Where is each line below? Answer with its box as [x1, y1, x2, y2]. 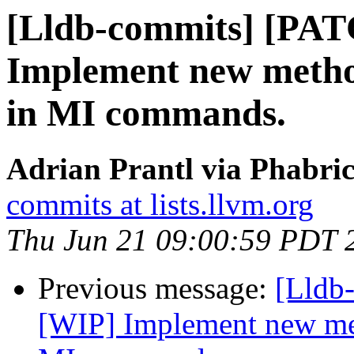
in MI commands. [6, 92, 286, 134]
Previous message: [38, 271, 275, 306]
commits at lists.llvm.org [6, 187, 314, 222]
